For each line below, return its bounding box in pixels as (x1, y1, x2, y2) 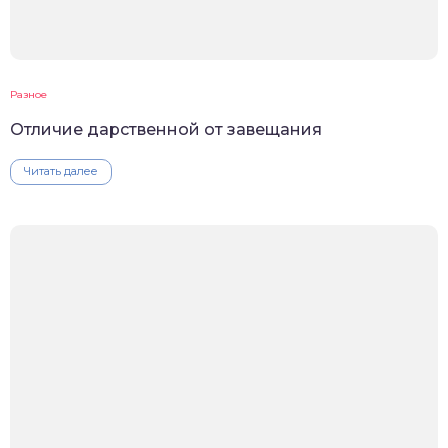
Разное (10, 88, 47, 102)
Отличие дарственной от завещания (10, 120, 322, 140)
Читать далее (24, 164, 98, 179)
